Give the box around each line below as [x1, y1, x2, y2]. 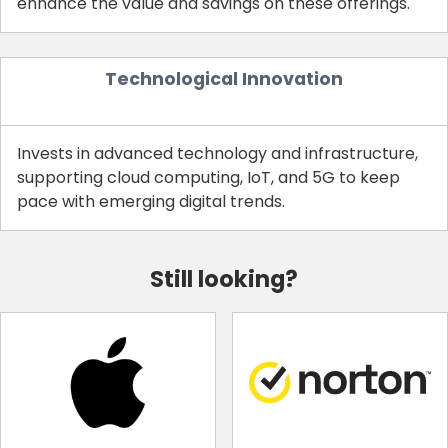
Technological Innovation [105, 66, 343, 91]
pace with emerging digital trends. [17, 189, 285, 213]
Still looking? [150, 262, 298, 295]
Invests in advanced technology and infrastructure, [17, 141, 418, 165]
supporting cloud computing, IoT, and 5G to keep [17, 165, 400, 189]
